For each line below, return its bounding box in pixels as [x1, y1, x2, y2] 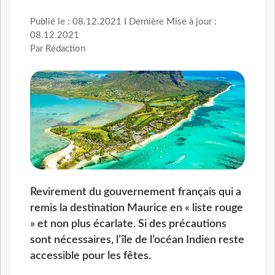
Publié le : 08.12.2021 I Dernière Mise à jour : [30, 17, 217, 27]
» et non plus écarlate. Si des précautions [30, 218, 227, 229]
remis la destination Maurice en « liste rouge [30, 202, 243, 213]
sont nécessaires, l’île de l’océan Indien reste [30, 234, 244, 245]
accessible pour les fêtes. [30, 250, 151, 261]
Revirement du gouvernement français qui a [30, 186, 241, 197]
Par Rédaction [30, 44, 85, 54]
